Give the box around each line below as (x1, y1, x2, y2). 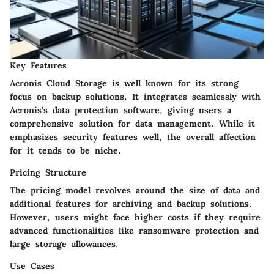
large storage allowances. (10, 239, 119, 250)
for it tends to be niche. (10, 145, 121, 157)
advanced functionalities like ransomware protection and (10, 225, 259, 237)
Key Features (10, 60, 67, 72)
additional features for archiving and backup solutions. (10, 198, 252, 210)
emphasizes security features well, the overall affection (10, 131, 256, 143)
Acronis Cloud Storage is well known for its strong (10, 78, 239, 89)
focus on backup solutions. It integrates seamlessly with (10, 91, 261, 103)
